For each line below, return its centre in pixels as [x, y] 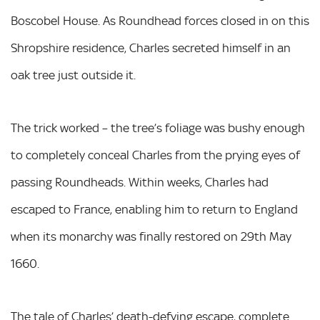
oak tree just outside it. [73, 75]
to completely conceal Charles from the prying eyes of [155, 155]
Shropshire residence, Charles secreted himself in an [151, 48]
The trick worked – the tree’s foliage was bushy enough [158, 128]
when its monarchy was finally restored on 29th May [151, 236]
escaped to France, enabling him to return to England [154, 209]
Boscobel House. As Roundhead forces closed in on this [160, 21]
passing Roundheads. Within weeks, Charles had [140, 182]
